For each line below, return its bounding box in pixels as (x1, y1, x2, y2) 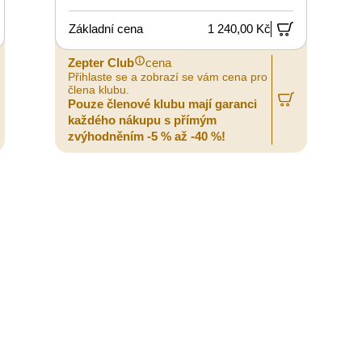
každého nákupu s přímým (68, 112, 217, 127)
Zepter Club (68, 55, 134, 69)
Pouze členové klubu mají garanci (68, 96, 257, 111)
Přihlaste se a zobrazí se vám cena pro (68, 69, 267, 83)
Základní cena (69, 22, 143, 36)
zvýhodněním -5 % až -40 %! (68, 128, 225, 143)
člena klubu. (68, 82, 129, 96)
